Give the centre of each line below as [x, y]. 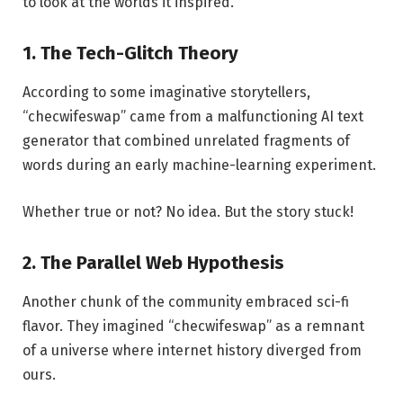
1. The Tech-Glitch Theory [130, 53]
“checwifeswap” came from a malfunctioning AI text [193, 117]
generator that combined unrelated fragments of [186, 141]
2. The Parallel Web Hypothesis [153, 262]
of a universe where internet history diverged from [192, 351]
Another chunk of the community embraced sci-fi [186, 302]
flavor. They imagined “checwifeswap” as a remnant [193, 327]
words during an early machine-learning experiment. [199, 166]
